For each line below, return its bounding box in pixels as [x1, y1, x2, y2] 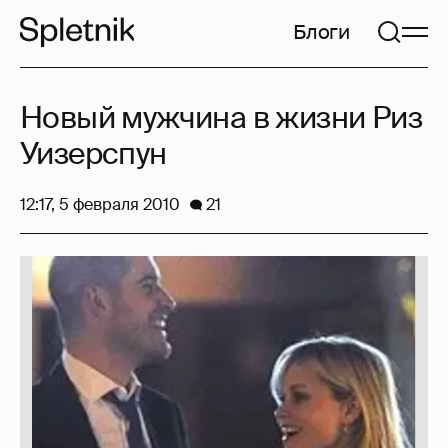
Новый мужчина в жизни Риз [20, 98, 422, 137]
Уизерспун [20, 134, 167, 173]
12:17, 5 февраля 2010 [20, 194, 180, 215]
